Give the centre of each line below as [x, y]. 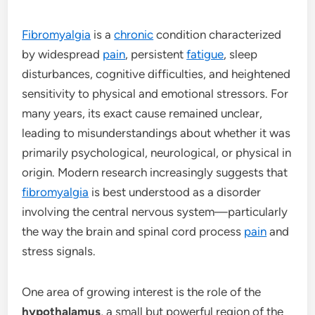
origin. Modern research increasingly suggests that [155, 172]
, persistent [156, 54]
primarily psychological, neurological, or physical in [157, 152]
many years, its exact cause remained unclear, [142, 113]
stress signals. [59, 251]
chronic [134, 34]
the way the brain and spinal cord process [133, 231]
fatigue [205, 54]
